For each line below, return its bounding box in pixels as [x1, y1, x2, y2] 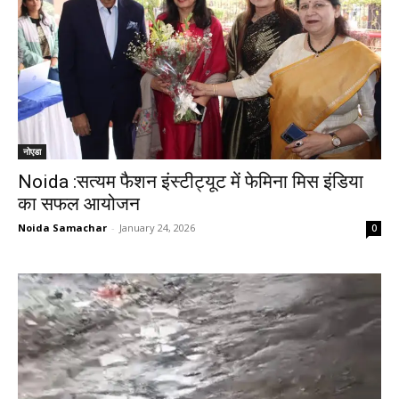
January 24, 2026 [119, 220, 195, 234]
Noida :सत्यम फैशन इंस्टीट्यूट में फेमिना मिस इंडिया [18, 170, 363, 192]
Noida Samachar [18, 220, 107, 234]
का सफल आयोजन [18, 192, 140, 215]
